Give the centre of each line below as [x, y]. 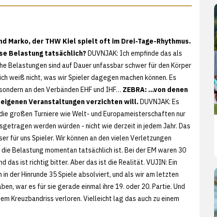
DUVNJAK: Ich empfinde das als [135, 53]
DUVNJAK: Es [159, 101]
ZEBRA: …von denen [155, 89]
